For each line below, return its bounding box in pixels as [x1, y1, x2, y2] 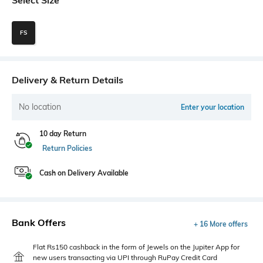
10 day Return [39, 129, 86, 138]
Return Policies [42, 143, 92, 153]
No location [19, 101, 61, 112]
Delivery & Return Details [12, 73, 123, 86]
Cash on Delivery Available [39, 168, 129, 177]
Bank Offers [12, 216, 66, 228]
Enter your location [181, 102, 244, 112]
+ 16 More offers [194, 219, 248, 228]
